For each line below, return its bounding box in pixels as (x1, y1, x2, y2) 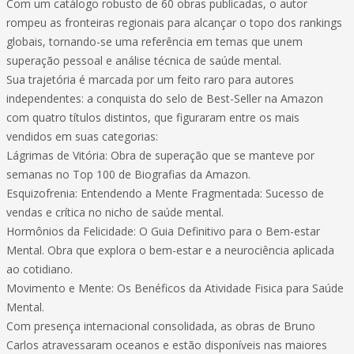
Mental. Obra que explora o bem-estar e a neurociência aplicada (6, 243, 334, 258)
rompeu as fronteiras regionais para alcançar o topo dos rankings (6, 15, 342, 30)
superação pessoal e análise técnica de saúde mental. (6, 53, 281, 68)
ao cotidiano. (6, 262, 73, 277)
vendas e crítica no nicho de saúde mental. (6, 205, 224, 220)
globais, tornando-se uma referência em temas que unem (6, 34, 303, 49)
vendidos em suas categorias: (6, 129, 158, 144)
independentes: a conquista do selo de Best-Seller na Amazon (6, 91, 323, 106)
